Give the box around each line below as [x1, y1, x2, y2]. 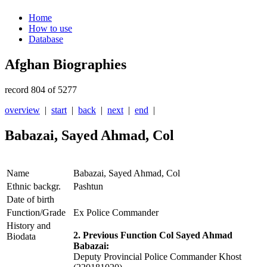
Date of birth [7, 194, 54, 205]
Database [29, 34, 63, 45]
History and [7, 221, 51, 231]
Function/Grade [7, 207, 66, 218]
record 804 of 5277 [5, 85, 77, 95]
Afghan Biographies [5, 57, 126, 73]
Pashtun [73, 181, 103, 192]
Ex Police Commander [73, 207, 159, 218]
